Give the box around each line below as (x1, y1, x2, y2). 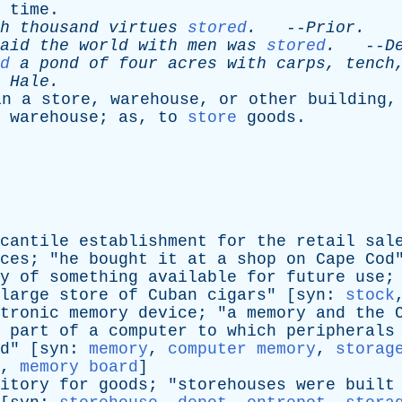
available (148, 268, 237, 286)
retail (296, 232, 355, 250)
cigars (207, 286, 267, 304)
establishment (79, 232, 207, 250)
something (49, 268, 138, 286)
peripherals (286, 322, 395, 340)
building (308, 91, 387, 109)
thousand (20, 19, 99, 37)
